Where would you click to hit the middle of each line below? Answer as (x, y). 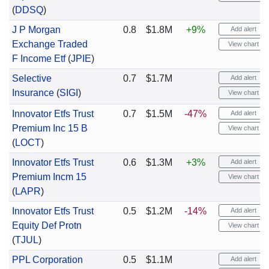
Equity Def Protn (47, 225)
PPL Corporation (47, 260)
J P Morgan (36, 30)
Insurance (33, 93)
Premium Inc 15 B (50, 128)
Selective (32, 78)
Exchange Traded (50, 44)
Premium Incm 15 (49, 177)
